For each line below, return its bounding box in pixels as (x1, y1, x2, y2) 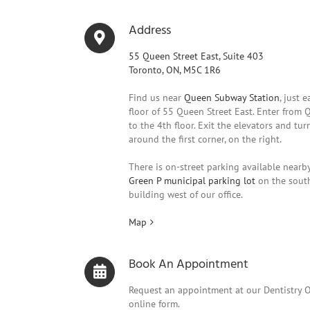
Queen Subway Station (184, 91, 280, 104)
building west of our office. (129, 188, 243, 201)
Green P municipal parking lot (129, 174, 255, 187)
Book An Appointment (129, 255, 248, 275)
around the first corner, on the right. (129, 133, 282, 145)
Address (129, 21, 171, 41)
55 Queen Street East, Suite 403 (129, 50, 264, 62)
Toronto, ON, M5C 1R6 (129, 64, 221, 76)
